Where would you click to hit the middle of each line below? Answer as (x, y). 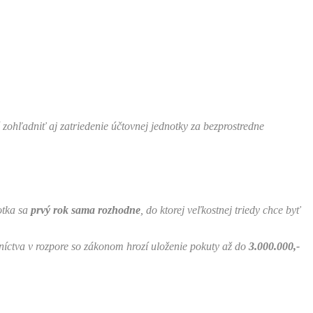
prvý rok (51, 210)
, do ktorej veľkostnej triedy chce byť (220, 210)
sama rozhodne (106, 210)
